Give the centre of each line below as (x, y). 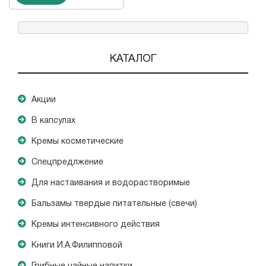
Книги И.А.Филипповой (77, 246)
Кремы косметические (77, 142)
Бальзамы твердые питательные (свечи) (114, 204)
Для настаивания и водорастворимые (111, 183)
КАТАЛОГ (133, 59)
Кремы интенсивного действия (96, 225)
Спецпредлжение (67, 163)
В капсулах (53, 121)
